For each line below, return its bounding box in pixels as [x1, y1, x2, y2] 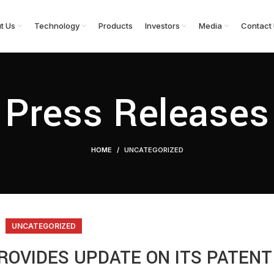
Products [98, 21, 133, 31]
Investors [145, 21, 180, 31]
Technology [34, 21, 80, 31]
